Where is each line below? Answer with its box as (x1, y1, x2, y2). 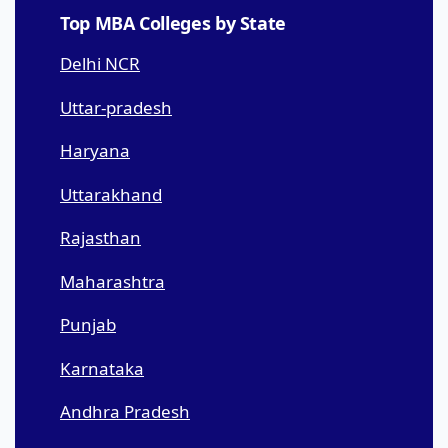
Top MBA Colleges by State (60, 11, 286, 36)
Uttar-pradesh (60, 95, 172, 119)
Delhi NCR (60, 52, 140, 76)
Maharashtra (60, 269, 165, 293)
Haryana (60, 139, 130, 163)
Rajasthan (60, 226, 141, 250)
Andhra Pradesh (60, 400, 190, 424)
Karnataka (60, 356, 144, 380)
